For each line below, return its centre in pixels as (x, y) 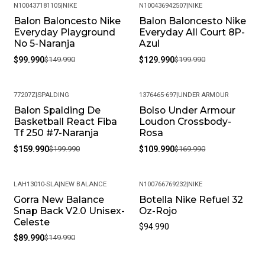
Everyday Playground (64, 32)
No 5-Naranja (44, 43)
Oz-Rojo (158, 211)
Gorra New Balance (59, 199)
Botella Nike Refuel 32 (191, 199)
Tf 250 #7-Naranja (56, 132)
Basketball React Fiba (65, 121)
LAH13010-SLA (36, 185)
